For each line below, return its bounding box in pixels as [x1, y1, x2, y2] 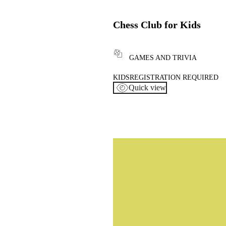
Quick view [129, 83, 166, 92]
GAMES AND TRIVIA [129, 53, 197, 62]
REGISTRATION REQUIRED [130, 73, 218, 81]
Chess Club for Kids [113, 19, 201, 30]
